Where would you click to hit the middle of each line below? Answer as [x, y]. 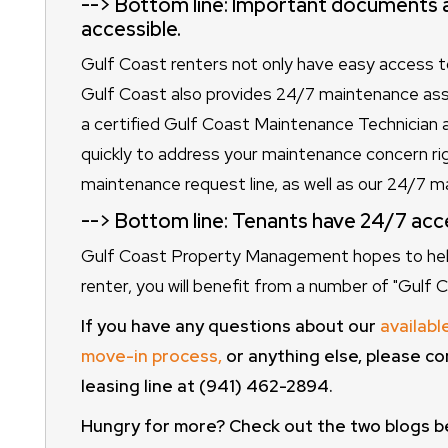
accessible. [130, 29]
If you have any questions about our [230, 326]
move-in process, [151, 356]
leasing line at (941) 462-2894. [206, 386]
